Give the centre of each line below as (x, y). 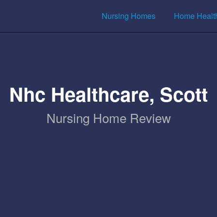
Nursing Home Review (108, 117)
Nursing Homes (129, 15)
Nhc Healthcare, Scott (108, 94)
